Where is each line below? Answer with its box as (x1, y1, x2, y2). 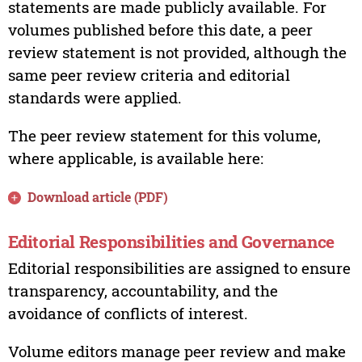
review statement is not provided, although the (7, 42, 347, 63)
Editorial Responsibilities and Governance (7, 229, 335, 253)
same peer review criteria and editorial (7, 65, 290, 86)
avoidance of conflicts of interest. (7, 302, 248, 323)
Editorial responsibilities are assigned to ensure (7, 257, 351, 278)
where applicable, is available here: (7, 148, 263, 169)
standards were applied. (7, 87, 182, 108)
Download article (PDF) (27, 188, 169, 206)
